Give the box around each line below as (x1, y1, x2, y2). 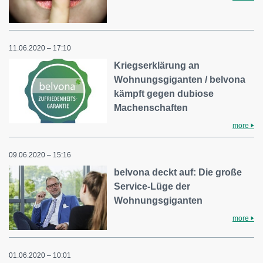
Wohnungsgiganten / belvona (114, 74, 246, 85)
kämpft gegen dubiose (114, 88, 214, 99)
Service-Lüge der (114, 181, 191, 191)
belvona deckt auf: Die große (114, 167, 242, 177)
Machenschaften (114, 102, 188, 113)
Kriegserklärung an (114, 60, 200, 70)
